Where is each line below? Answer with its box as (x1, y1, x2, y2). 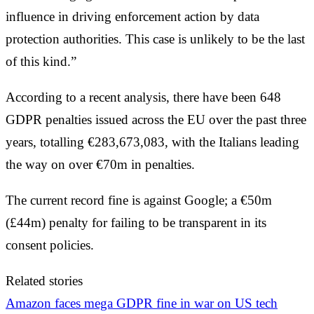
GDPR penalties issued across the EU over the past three (6, 111, 306, 127)
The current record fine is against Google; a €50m (6, 192, 272, 207)
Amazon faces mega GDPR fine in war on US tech (6, 295, 278, 310)
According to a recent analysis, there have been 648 (6, 89, 281, 104)
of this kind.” (6, 53, 76, 69)
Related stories (6, 273, 83, 288)
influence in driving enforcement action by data (6, 8, 259, 24)
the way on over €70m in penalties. (6, 156, 195, 172)
